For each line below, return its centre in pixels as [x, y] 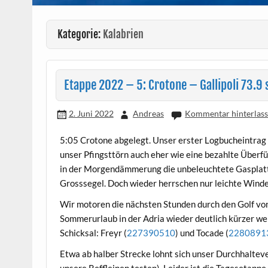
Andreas [148, 114]
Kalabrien [123, 35]
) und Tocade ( [202, 233]
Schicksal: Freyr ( [94, 233]
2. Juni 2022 [91, 114]
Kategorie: [80, 35]
